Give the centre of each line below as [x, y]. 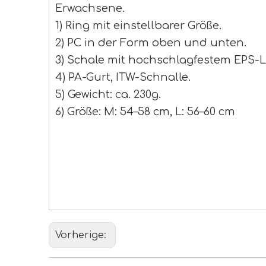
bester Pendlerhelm [125, 178]
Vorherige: [82, 235]
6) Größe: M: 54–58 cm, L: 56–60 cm [145, 112]
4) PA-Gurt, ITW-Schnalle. [123, 77]
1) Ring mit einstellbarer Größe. [138, 26]
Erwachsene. [90, 8]
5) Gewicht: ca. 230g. [108, 94]
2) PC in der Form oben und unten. [151, 43]
